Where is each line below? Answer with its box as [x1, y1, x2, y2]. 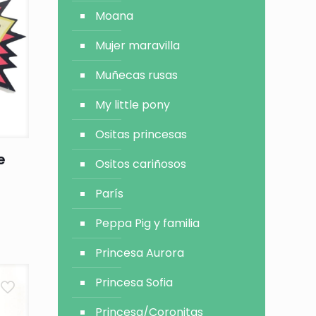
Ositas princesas [95, 126, 188, 142]
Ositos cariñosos [95, 156, 187, 172]
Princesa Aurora [95, 245, 185, 261]
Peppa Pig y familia [95, 215, 200, 231]
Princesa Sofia [95, 274, 174, 291]
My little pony [95, 97, 171, 113]
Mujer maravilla [95, 37, 181, 54]
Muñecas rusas [95, 67, 178, 83]
